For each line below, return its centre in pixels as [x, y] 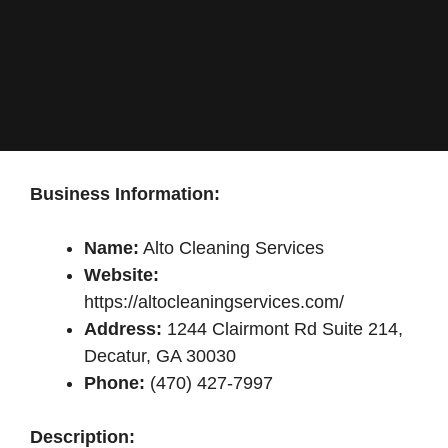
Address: [123, 329]
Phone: [114, 383]
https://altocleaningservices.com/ [214, 302]
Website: [121, 275]
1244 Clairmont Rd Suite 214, [282, 329]
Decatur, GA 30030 [160, 356]
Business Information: [125, 194]
